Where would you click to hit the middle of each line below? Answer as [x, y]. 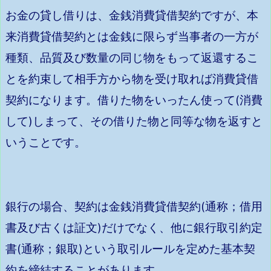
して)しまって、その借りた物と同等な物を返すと [134, 121]
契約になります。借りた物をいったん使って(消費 [134, 100]
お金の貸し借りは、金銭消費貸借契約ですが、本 [132, 15]
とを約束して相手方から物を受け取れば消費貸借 [132, 79]
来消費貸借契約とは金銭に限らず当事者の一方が [132, 36]
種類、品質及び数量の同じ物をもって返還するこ [132, 57]
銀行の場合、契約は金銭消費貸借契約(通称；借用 [134, 207]
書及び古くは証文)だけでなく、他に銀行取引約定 [134, 228]
